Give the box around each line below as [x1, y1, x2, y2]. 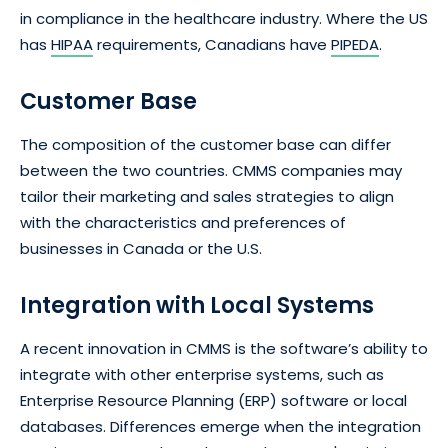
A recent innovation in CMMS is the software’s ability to [20, 338, 428, 360]
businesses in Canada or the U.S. [20, 238, 262, 260]
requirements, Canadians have [93, 34, 331, 56]
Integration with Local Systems [20, 290, 374, 322]
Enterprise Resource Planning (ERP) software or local [20, 390, 407, 412]
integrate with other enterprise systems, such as [20, 364, 384, 386]
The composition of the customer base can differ [20, 134, 391, 156]
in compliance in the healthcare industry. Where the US [20, 8, 428, 30]
